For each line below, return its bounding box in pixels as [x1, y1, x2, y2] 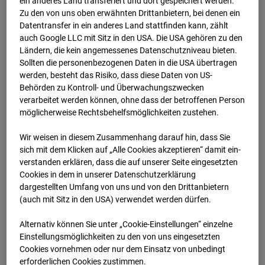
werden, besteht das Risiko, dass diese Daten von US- [20, 70, 213, 80]
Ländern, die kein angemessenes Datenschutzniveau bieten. [20, 46, 238, 56]
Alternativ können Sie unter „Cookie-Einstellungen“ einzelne [20, 219, 233, 230]
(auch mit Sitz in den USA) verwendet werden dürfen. [20, 195, 212, 205]
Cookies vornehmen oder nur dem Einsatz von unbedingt [20, 244, 226, 254]
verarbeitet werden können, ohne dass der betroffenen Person [20, 95, 245, 105]
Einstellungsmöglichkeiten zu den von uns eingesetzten [20, 232, 221, 242]
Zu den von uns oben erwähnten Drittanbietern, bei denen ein [20, 8, 241, 18]
